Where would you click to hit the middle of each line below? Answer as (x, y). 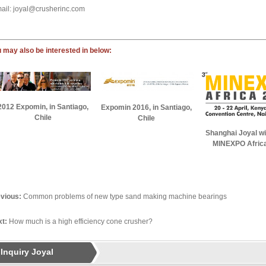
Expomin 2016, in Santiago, (146, 107)
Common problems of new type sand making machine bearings (125, 197)
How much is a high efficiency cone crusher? (80, 222)
